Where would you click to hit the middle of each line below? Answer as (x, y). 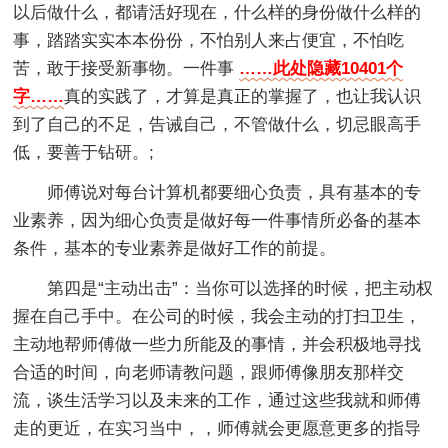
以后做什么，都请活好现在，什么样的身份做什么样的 (217, 12)
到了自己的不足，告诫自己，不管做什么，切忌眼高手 (217, 124)
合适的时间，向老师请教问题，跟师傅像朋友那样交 (209, 372)
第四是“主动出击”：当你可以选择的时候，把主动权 (240, 288)
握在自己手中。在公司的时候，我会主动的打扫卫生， (217, 316)
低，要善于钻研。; (84, 152)
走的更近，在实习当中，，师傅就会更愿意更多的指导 (217, 428)
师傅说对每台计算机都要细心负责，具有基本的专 (234, 192)
